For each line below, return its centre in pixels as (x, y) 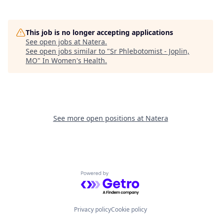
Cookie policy (129, 209)
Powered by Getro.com (124, 176)
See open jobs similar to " (68, 51)
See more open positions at (99, 118)
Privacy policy (92, 209)
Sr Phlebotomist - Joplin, (150, 51)
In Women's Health (74, 60)
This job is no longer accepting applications (99, 32)
